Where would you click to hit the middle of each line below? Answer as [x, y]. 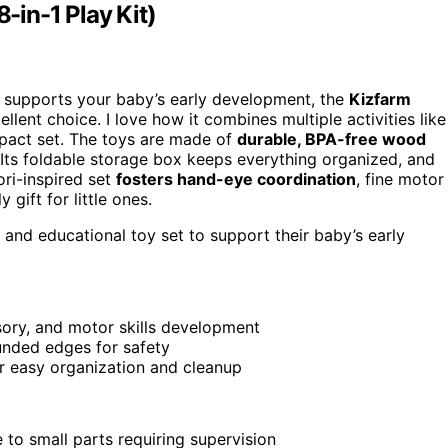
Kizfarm [380, 99]
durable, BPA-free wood [331, 139]
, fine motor [400, 179]
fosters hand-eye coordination [236, 179]
